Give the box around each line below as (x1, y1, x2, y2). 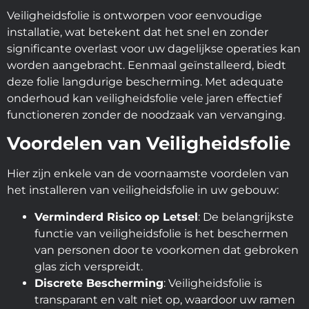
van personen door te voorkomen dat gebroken (34, 243, 299, 257)
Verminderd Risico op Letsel (34, 210, 198, 223)
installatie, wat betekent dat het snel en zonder (7, 25, 268, 39)
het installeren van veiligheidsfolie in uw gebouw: (7, 183, 279, 197)
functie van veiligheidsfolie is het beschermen (34, 226, 288, 240)
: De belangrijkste (198, 210, 294, 223)
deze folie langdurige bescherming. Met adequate (7, 74, 283, 88)
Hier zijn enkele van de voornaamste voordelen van (7, 167, 289, 181)
